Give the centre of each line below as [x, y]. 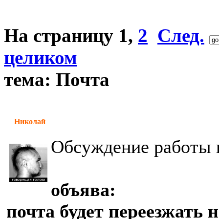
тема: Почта [57, 79]
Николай [30, 121]
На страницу [61, 35]
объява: [83, 190]
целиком [41, 57]
